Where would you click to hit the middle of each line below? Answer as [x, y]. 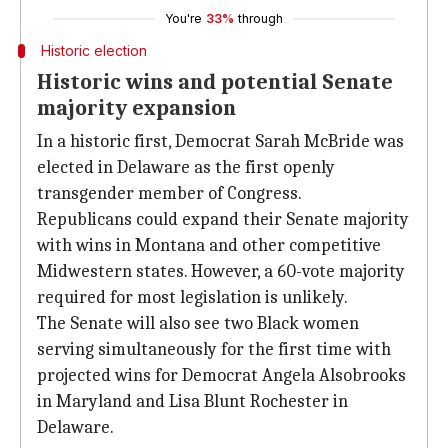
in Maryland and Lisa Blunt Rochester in [192, 401]
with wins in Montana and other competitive [209, 245]
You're [183, 18]
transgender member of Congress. [169, 193]
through [260, 18]
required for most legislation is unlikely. [192, 297]
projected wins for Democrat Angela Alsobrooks [221, 375]
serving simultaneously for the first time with [214, 349]
